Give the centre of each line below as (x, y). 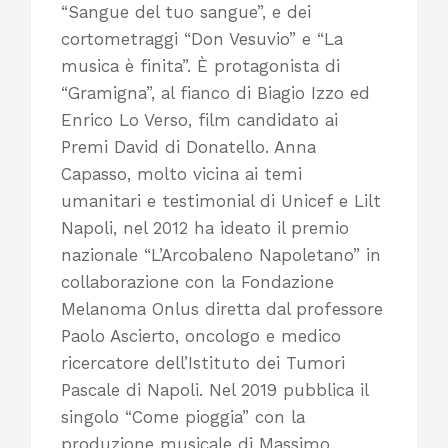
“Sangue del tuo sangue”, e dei (186, 12)
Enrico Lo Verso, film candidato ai (199, 120)
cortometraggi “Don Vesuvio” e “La (202, 39)
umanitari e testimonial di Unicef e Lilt (221, 201)
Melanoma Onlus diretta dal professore (222, 309)
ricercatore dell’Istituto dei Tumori (203, 363)
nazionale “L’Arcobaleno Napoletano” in (221, 255)
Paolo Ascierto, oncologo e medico (201, 336)
